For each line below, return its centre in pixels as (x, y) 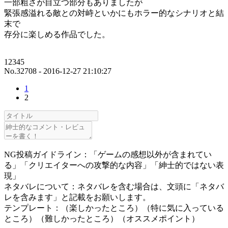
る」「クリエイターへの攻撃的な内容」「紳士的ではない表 (114, 165)
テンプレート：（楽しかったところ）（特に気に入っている (114, 208)
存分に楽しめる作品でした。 (57, 35)
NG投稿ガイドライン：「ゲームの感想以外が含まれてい (108, 155)
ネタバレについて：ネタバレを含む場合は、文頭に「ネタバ (114, 187)
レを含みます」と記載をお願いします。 (77, 197)
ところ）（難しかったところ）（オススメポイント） (102, 219)
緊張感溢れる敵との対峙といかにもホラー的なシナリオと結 (114, 13)
